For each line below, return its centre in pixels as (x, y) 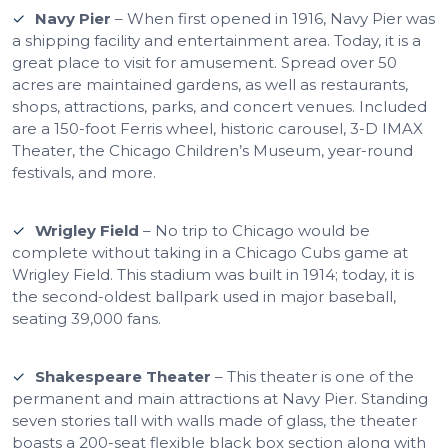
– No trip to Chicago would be (254, 230)
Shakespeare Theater (123, 376)
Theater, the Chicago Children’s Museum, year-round (212, 150)
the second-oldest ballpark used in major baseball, (204, 296)
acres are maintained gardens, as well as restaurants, (210, 84)
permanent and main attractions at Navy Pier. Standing (220, 398)
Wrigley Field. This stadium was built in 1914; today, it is (213, 274)
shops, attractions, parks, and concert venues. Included (219, 106)
